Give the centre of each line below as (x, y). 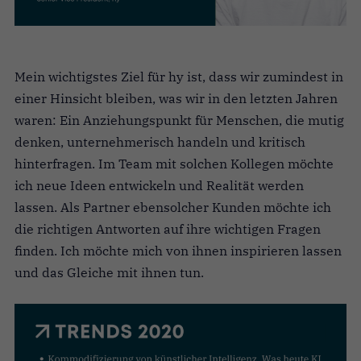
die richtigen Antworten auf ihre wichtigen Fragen (168, 228)
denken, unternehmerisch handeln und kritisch (160, 141)
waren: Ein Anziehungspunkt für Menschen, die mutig (179, 120)
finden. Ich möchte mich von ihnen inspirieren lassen (178, 250)
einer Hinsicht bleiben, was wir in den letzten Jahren (176, 98)
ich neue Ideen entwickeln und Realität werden (159, 185)
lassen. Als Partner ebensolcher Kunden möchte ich (173, 207)
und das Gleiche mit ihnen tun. (109, 272)
